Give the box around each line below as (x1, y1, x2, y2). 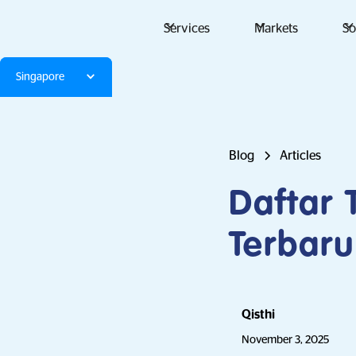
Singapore (16, 72, 64, 82)
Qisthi (242, 308, 275, 321)
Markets (253, 22, 298, 35)
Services (163, 22, 210, 35)
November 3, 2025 (242, 334, 329, 345)
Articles (280, 149, 321, 162)
